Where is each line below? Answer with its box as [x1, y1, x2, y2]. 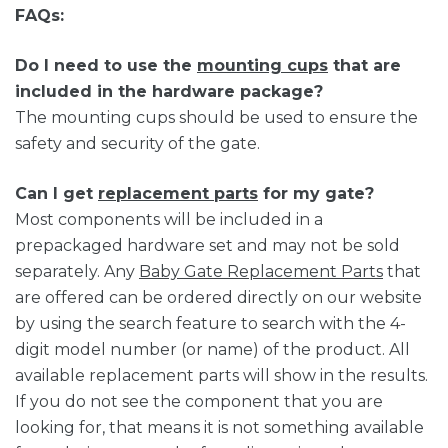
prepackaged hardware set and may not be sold [15, 236, 400, 256]
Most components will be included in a [15, 210, 323, 230]
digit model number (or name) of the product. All [15, 340, 410, 360]
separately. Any [15, 262, 139, 282]
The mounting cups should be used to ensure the [15, 108, 418, 128]
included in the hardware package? [15, 82, 323, 102]
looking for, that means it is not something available [15, 418, 424, 438]
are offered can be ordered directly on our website [15, 288, 422, 308]
